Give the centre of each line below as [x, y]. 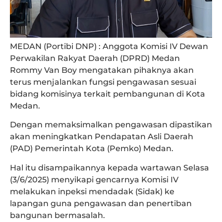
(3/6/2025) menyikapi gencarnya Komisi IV [94, 179]
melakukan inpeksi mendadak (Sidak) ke [92, 191]
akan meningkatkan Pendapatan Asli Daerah [102, 137]
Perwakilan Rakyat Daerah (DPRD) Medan [95, 58]
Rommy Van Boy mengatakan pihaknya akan [102, 70]
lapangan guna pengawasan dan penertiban [101, 203]
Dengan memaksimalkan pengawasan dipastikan [111, 125]
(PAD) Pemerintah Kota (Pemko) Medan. [92, 149]
